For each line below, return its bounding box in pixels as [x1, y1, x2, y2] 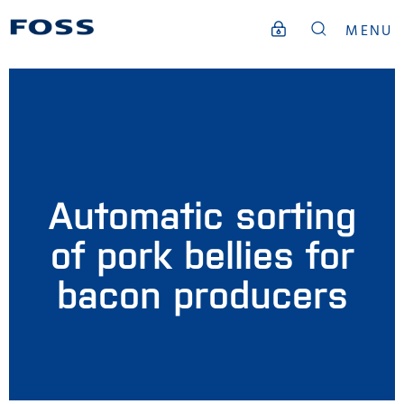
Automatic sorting [48, 188, 356, 238]
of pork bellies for [50, 227, 354, 278]
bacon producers [56, 267, 348, 317]
